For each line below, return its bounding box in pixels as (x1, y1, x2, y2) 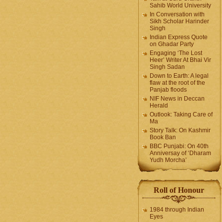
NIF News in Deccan (150, 95, 205, 102)
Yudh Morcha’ (150, 157, 187, 164)
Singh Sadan (150, 63, 185, 70)
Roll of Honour (153, 186, 204, 194)
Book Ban (150, 134, 176, 141)
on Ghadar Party (150, 41, 194, 48)
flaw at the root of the (150, 79, 205, 86)
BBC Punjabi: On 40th (150, 143, 209, 150)
